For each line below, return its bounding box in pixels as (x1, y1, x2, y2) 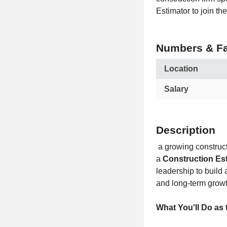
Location (164, 64, 198, 73)
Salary (164, 85, 188, 93)
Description (156, 124, 215, 136)
